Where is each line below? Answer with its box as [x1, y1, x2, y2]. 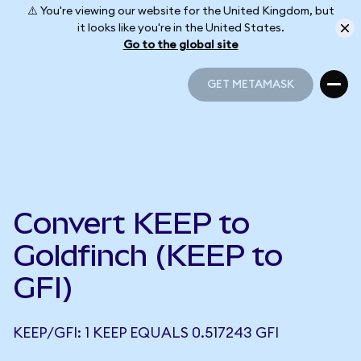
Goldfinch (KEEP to [13, 239, 283, 272]
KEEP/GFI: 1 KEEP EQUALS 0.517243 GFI [13, 326, 279, 340]
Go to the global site [122, 39, 239, 51]
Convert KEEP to [13, 206, 250, 240]
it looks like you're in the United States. [77, 22, 284, 34]
